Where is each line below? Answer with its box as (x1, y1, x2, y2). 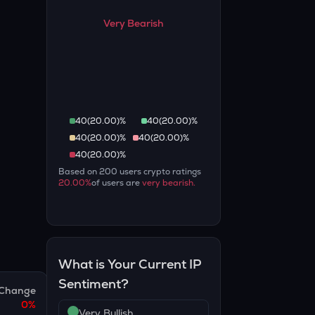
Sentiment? (58, 276, 129, 292)
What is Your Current (58, 256, 190, 273)
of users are (91, 177, 143, 189)
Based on (58, 166, 100, 178)
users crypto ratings (117, 166, 202, 178)
